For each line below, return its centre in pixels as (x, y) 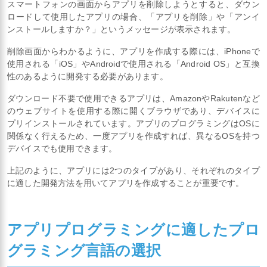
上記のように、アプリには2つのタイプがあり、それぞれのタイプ (133, 170)
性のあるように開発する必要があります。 (88, 76)
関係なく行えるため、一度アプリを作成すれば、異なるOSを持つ (133, 136)
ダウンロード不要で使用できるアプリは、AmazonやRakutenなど (133, 98)
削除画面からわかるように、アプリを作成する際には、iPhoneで (133, 51)
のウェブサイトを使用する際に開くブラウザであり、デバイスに (133, 111)
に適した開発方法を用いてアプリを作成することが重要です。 (126, 183)
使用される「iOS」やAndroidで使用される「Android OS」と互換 (133, 63)
